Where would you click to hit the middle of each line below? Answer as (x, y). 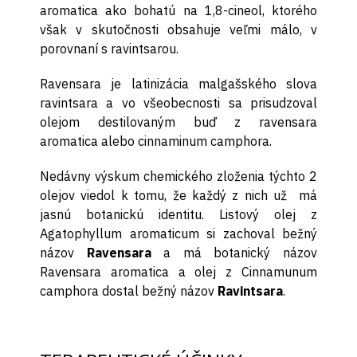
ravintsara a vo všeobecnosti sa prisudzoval (178, 103)
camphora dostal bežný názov (129, 291)
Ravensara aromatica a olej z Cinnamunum (178, 272)
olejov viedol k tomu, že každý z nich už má (178, 196)
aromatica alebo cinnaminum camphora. (156, 141)
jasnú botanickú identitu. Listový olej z (178, 215)
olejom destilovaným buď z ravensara (178, 122)
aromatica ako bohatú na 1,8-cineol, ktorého (178, 11)
